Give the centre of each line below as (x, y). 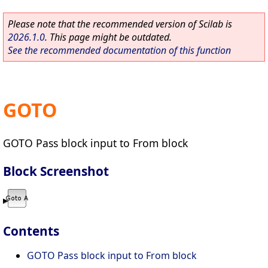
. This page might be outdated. (108, 37)
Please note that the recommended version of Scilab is (120, 24)
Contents (31, 231)
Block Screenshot (56, 171)
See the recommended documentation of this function (119, 50)
